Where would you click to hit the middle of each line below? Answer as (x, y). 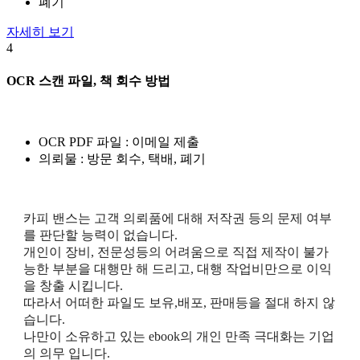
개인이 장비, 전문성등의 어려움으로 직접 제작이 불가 (176, 252)
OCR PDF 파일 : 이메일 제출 (119, 141)
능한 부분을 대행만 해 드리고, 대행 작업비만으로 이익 (177, 268)
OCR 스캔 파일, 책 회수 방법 (88, 80)
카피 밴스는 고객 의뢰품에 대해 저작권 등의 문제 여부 (177, 218)
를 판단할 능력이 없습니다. (100, 235)
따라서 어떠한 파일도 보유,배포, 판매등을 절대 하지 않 (179, 302)
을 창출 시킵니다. (73, 285)
